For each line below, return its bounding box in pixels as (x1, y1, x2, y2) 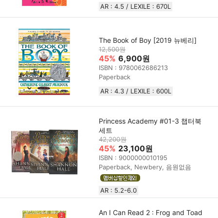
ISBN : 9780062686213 (99, 63, 168, 72)
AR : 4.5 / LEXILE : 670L (100, 2, 171, 11)
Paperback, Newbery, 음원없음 (99, 163, 192, 171)
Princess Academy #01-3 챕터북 (99, 117, 202, 126)
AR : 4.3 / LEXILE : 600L (100, 87, 172, 95)
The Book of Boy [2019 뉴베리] (99, 36, 197, 44)
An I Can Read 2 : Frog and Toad (99, 208, 203, 217)
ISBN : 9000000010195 (99, 154, 168, 162)
